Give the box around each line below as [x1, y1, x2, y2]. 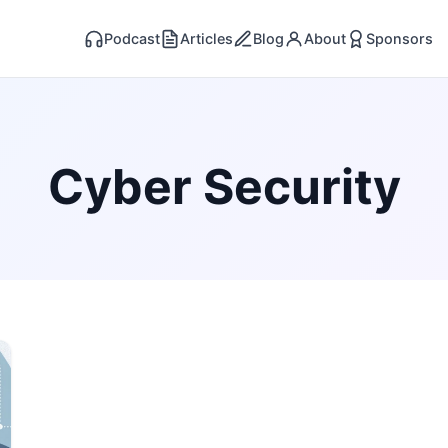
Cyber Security [47, 157, 401, 216]
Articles [180, 30, 234, 47]
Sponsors [366, 30, 434, 47]
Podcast [104, 30, 161, 47]
